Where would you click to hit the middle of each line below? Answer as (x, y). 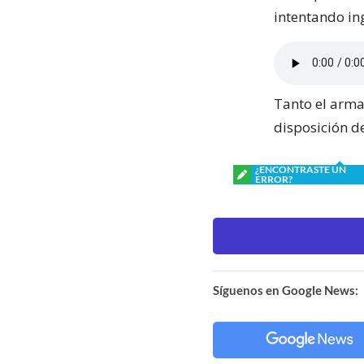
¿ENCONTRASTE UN (301, 169)
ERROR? (274, 179)
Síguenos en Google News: (286, 290)
